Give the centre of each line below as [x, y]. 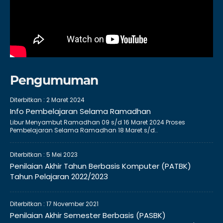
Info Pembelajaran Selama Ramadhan [80, 111]
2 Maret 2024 [65, 100]
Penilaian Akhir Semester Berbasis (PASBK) [88, 216]
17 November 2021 [72, 204]
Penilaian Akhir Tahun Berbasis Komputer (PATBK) [101, 166]
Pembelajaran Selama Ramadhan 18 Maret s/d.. [84, 130]
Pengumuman [54, 80]
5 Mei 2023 [62, 155]
